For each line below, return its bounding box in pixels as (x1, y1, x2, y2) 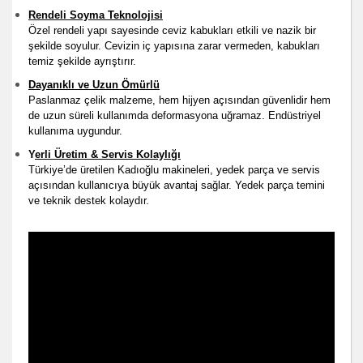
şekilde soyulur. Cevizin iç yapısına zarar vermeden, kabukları (28, 39, 320, 52)
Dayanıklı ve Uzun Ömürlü (28, 78, 160, 91)
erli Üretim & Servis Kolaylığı (35, 147, 181, 160)
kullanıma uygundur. (28, 124, 122, 137)
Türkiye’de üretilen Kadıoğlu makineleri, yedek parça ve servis (28, 163, 320, 176)
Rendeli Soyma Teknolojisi (28, 8, 163, 21)
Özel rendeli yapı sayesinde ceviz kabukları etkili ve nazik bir (28, 23, 316, 36)
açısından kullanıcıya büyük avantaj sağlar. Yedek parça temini (28, 178, 325, 191)
